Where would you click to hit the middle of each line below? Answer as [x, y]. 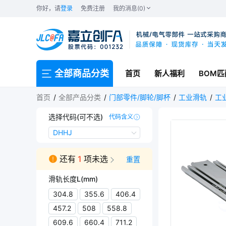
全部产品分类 [80, 97]
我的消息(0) [129, 8]
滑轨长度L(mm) [73, 179]
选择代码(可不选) [76, 117]
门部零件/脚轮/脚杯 [140, 97]
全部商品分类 [82, 73]
